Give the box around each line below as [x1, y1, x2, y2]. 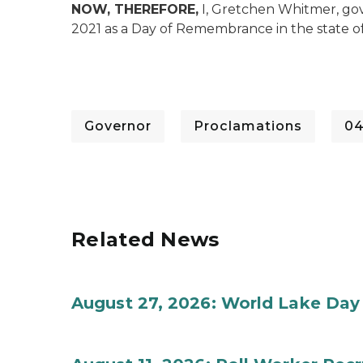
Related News [71, 228, 220, 251]
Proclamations [194, 118, 302, 134]
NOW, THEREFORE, [71, 2, 199, 17]
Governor [84, 118, 152, 134]
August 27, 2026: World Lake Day [71, 293, 361, 313]
